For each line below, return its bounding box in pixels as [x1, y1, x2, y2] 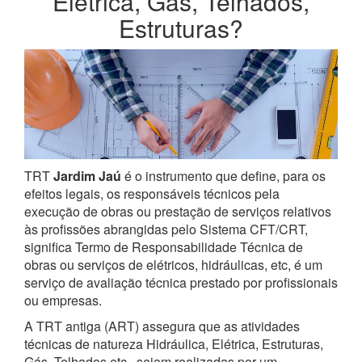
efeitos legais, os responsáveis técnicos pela [24, 183, 280, 203]
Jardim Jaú [50, 166, 121, 185]
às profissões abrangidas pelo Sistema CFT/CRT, [24, 219, 308, 238]
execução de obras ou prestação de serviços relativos [24, 201, 331, 221]
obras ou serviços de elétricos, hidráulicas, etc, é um [24, 255, 322, 274]
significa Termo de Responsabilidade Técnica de [24, 237, 303, 256]
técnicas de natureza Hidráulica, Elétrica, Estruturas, [24, 334, 323, 353]
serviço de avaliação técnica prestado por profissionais [24, 272, 338, 292]
